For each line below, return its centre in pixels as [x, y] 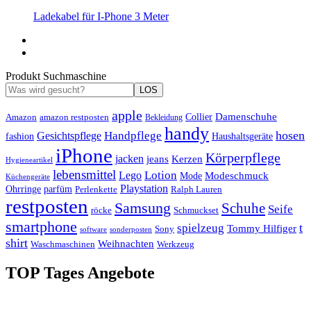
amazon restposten [74, 117]
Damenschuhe [246, 116]
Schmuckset [196, 210]
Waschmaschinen [63, 244]
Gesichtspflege [69, 135]
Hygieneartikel [29, 160]
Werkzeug [176, 244]
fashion [20, 136]
